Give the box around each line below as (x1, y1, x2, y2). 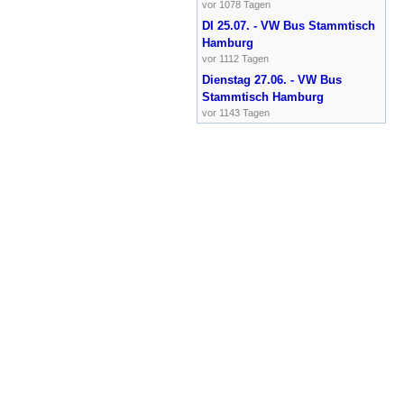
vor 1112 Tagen (201, 52, 269, 64)
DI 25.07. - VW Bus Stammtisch (201, 18, 375, 32)
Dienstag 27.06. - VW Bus (201, 72, 342, 87)
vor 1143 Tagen (201, 106, 270, 118)
